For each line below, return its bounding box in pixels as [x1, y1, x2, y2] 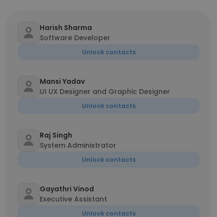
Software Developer [40, 33, 110, 43]
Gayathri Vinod [40, 184, 94, 194]
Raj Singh [40, 130, 72, 140]
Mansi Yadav [40, 77, 85, 86]
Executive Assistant [40, 194, 107, 204]
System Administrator [40, 140, 116, 150]
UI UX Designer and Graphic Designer [40, 87, 170, 96]
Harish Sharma [40, 23, 92, 32]
